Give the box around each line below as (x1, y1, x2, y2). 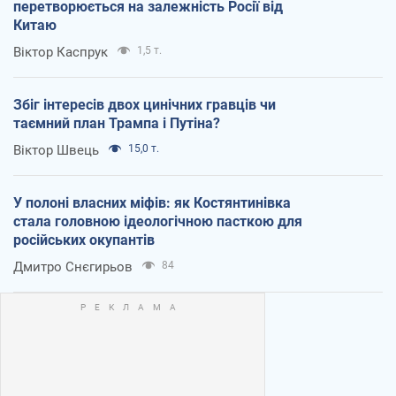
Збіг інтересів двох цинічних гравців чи (13, 95, 276, 113)
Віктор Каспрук (13, 43, 108, 60)
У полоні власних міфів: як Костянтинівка (13, 194, 291, 211)
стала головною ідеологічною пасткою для (13, 212, 302, 230)
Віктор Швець (13, 141, 99, 158)
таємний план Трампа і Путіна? (13, 114, 220, 132)
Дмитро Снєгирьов (13, 258, 133, 275)
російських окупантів (13, 231, 155, 248)
